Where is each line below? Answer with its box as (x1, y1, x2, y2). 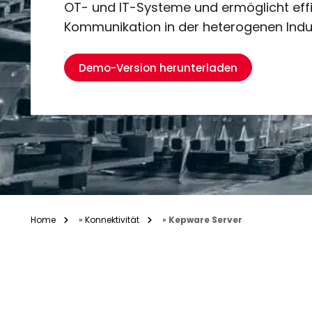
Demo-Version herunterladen (79, 60, 237, 75)
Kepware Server (169, 213, 242, 226)
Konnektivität (85, 213, 139, 226)
